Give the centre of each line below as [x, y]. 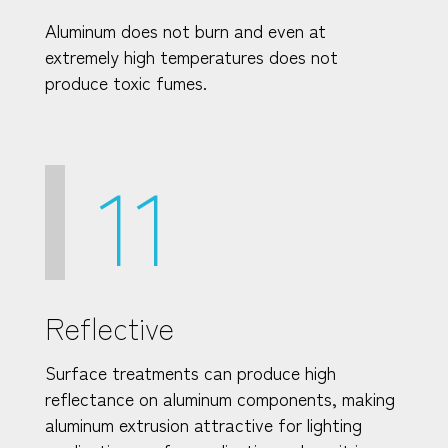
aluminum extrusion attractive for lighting [203, 423]
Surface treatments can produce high [190, 371]
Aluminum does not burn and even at [185, 29]
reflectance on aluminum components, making [220, 397]
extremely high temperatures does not [191, 55]
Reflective [109, 326]
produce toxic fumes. [126, 81]
